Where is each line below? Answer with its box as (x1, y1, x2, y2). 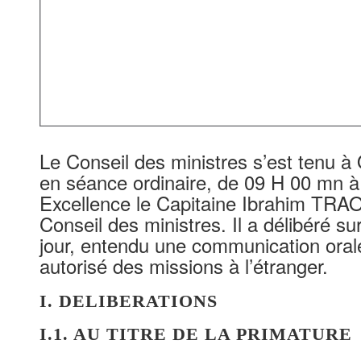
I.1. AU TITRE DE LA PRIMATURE (39, 323, 352, 344)
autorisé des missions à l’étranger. (39, 251, 328, 280)
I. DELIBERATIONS (39, 290, 218, 311)
